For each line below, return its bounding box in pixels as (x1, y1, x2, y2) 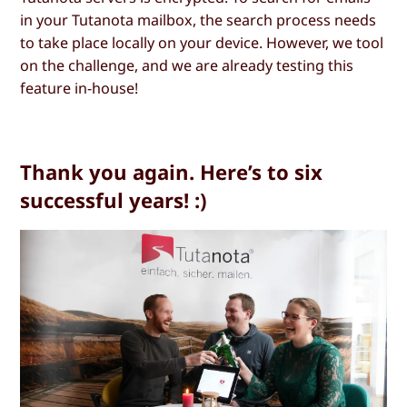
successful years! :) (20, 186, 208, 214)
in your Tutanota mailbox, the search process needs (20, 10, 377, 31)
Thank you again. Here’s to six (20, 158, 323, 186)
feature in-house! (20, 78, 139, 99)
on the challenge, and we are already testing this (20, 55, 354, 76)
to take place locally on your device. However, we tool (20, 33, 384, 54)
